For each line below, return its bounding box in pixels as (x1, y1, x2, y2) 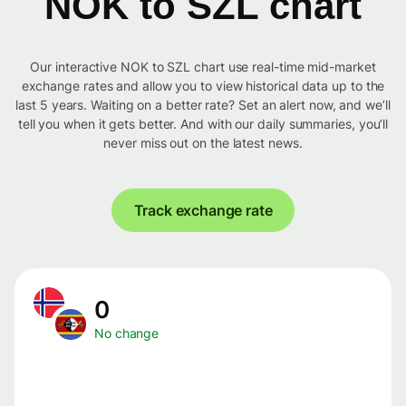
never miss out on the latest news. (103, 135, 303, 151)
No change (94, 325, 159, 342)
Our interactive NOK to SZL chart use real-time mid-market (30, 59, 376, 75)
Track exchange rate (133, 201, 273, 220)
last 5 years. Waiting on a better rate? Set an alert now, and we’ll (15, 97, 391, 113)
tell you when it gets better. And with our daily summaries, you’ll (17, 116, 389, 132)
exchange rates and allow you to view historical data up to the (21, 78, 385, 94)
